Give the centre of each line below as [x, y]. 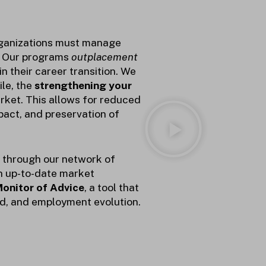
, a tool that [112, 188]
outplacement [104, 56]
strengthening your [83, 85]
